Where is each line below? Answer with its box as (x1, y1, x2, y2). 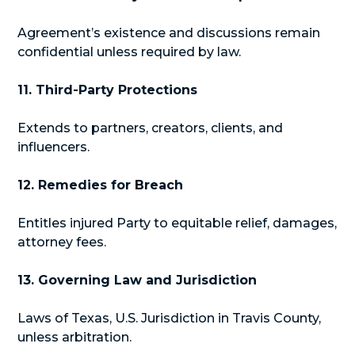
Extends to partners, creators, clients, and (17, 120, 284, 136)
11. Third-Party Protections (17, 82, 198, 97)
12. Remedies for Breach (17, 177, 184, 193)
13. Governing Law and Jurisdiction (17, 273, 258, 288)
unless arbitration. (17, 330, 132, 345)
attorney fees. (17, 235, 107, 250)
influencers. (17, 139, 90, 155)
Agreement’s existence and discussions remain (17, 25, 321, 40)
